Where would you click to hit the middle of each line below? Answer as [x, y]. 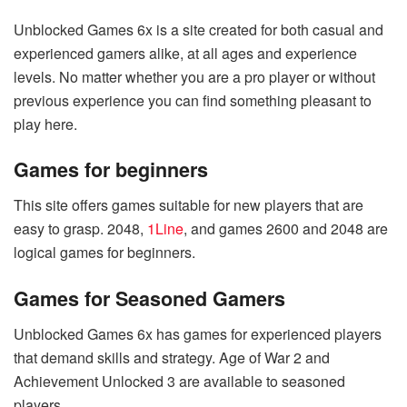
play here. [45, 124]
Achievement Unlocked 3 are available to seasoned [179, 381]
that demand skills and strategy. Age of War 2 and [172, 357]
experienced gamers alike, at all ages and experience [185, 53]
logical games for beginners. [104, 253]
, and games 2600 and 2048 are [286, 229]
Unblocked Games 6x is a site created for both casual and [199, 29]
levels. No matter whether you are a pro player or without [194, 76]
